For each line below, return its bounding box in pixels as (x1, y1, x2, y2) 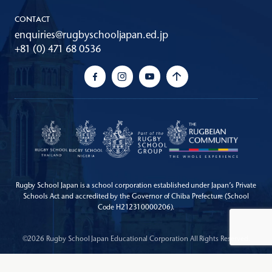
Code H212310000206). (97, 203, 175, 212)
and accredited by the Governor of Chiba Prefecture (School (59, 192, 249, 201)
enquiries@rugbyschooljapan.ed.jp (15, 29, 168, 41)
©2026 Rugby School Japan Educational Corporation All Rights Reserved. (22, 234, 250, 243)
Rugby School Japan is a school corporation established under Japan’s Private (15, 181, 257, 190)
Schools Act (23, 192, 60, 201)
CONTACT (15, 15, 50, 25)
